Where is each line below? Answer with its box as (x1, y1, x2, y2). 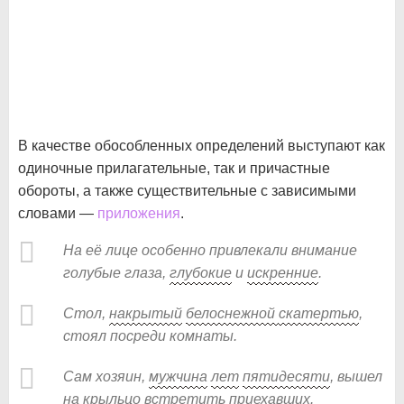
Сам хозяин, (63, 368, 149, 384)
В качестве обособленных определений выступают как (18, 137, 385, 153)
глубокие (170, 264, 232, 280)
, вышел (330, 368, 382, 384)
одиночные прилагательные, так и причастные (18, 160, 330, 176)
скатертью (279, 305, 359, 321)
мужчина (149, 368, 207, 384)
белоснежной (186, 305, 279, 321)
